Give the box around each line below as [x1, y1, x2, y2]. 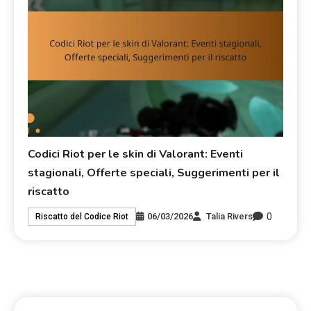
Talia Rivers [206, 211, 253, 222]
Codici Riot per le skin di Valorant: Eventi [28, 146, 244, 162]
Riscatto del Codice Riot [35, 212, 129, 222]
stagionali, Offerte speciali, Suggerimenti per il [28, 165, 280, 180]
